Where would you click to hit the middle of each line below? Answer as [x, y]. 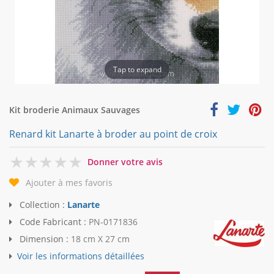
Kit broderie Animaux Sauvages [75, 110]
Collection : [42, 205]
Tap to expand [137, 69]
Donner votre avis [125, 162]
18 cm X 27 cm [100, 239]
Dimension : [44, 239]
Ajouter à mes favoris [69, 183]
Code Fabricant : [53, 222]
